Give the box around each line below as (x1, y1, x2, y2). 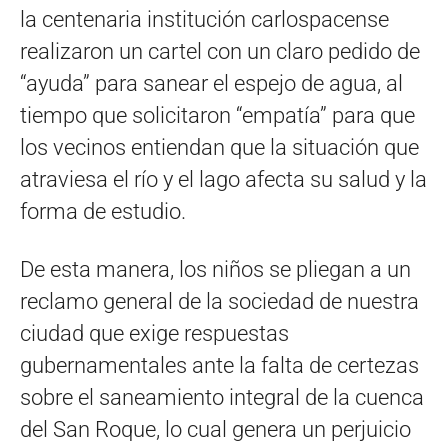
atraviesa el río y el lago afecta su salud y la (20, 167, 427, 193)
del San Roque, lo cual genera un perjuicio (20, 417, 411, 443)
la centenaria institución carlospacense (20, 7, 389, 33)
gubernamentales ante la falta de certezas (20, 353, 419, 379)
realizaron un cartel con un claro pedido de (20, 39, 420, 65)
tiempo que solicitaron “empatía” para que (20, 103, 415, 129)
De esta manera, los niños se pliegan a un (20, 257, 411, 283)
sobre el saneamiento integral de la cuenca (20, 385, 424, 411)
